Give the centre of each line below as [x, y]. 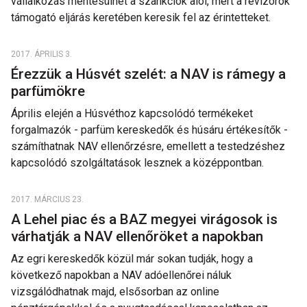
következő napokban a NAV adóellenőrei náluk [121, 275]
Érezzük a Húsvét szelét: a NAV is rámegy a [148, 74]
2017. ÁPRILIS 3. [41, 54]
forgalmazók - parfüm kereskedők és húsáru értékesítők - [149, 130]
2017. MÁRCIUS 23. [47, 199]
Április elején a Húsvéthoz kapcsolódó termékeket [132, 113]
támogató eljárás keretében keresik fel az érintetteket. [141, 17]
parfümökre [50, 91]
